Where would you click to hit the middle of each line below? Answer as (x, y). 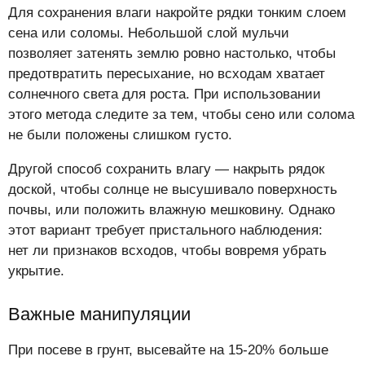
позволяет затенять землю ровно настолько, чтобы (172, 53)
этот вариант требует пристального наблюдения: (165, 230)
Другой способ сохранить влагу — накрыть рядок (166, 169)
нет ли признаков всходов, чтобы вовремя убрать (167, 250)
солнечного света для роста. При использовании (165, 94)
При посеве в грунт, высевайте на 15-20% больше (168, 350)
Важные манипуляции (99, 314)
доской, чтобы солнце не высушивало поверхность (173, 189)
